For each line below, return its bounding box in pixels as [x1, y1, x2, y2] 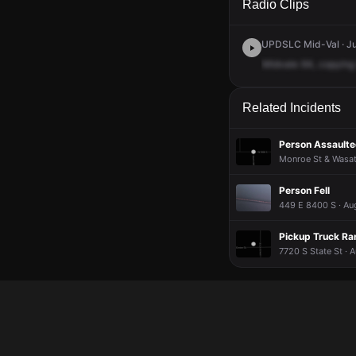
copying [319, 58, 354, 70]
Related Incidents [242, 101, 341, 114]
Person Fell [279, 184, 330, 196]
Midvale [262, 58, 298, 70]
